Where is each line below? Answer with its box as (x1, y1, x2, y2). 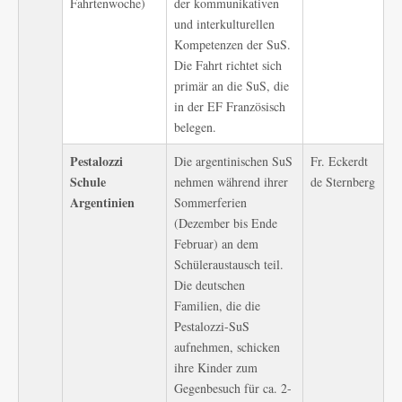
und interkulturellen (174, 15, 275, 32)
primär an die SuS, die (174, 77, 289, 94)
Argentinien (70, 193, 135, 212)
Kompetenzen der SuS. (174, 36, 291, 53)
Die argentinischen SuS (174, 153, 293, 170)
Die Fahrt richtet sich (174, 57, 282, 74)
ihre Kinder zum (174, 359, 258, 376)
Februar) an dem (174, 235, 258, 252)
